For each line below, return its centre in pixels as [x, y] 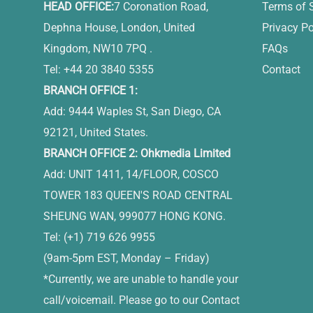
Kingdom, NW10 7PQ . [98, 48]
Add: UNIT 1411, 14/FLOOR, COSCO [131, 174]
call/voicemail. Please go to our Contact [141, 300]
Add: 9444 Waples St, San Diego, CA [132, 111]
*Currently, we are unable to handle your [141, 279]
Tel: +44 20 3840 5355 [99, 69]
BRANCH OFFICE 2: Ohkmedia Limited [137, 153]
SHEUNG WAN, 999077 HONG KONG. [134, 216]
